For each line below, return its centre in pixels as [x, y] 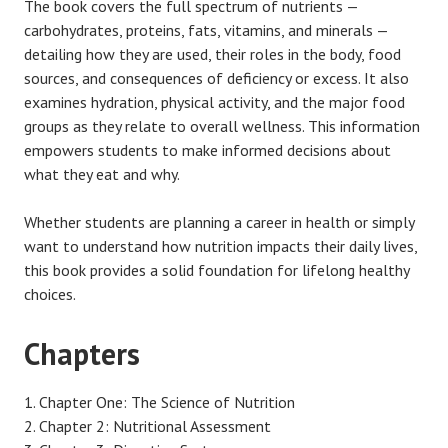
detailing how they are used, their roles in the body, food [212, 53]
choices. [50, 293]
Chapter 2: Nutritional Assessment [155, 425]
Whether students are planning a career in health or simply [219, 221]
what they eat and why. [102, 173]
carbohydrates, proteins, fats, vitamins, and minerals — [206, 29]
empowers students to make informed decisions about [207, 149]
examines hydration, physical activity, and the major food [214, 101]
